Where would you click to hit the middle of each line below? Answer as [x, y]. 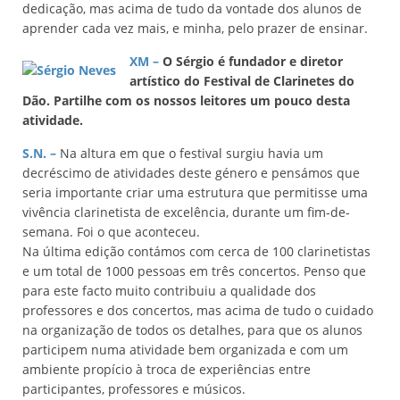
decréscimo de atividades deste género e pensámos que [191, 173]
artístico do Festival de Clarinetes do [242, 81]
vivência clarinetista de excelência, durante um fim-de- [186, 212]
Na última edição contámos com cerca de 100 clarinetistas [196, 251]
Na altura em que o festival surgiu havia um [190, 153]
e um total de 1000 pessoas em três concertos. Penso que [194, 271]
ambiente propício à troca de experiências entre [167, 369]
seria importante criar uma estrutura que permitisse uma [195, 192]
